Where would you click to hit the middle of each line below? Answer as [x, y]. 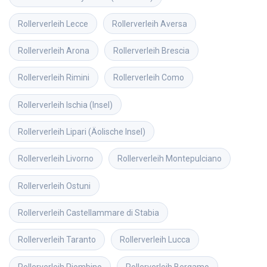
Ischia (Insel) [89, 105]
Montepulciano [194, 159]
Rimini [78, 78]
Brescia [176, 51]
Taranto [81, 240]
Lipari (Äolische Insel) [106, 132]
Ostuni [78, 186]
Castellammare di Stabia [113, 212]
